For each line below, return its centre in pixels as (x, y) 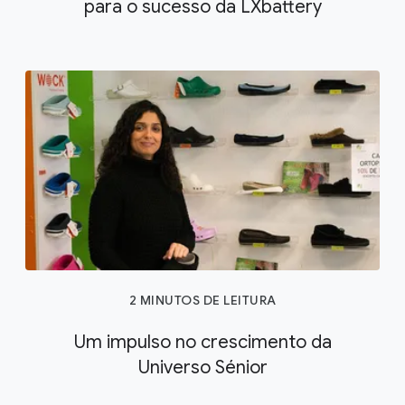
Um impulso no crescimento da (202, 342)
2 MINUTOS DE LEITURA (202, 300)
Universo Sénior (202, 367)
